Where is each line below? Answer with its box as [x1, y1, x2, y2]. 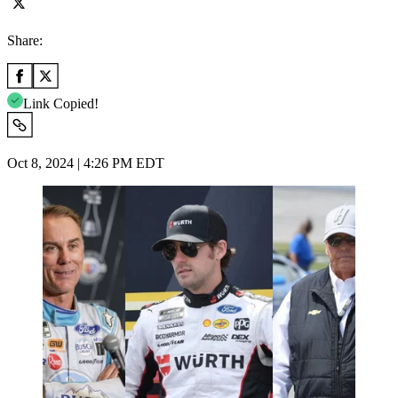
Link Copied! [23, 95, 99, 111]
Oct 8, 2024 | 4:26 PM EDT [7, 155, 164, 171]
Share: [7, 32, 43, 48]
